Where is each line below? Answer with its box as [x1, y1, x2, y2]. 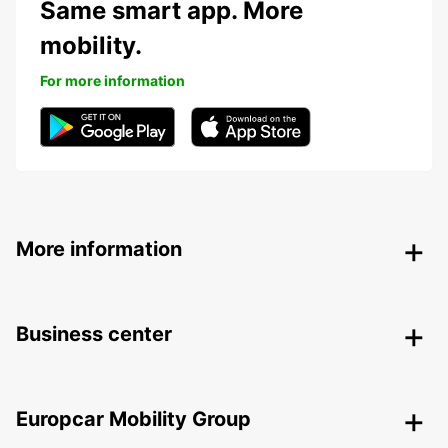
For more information [40, 72, 185, 90]
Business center [16, 322, 172, 347]
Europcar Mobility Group [16, 407, 251, 432]
